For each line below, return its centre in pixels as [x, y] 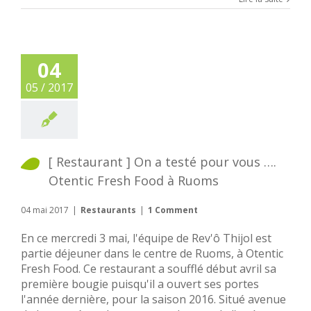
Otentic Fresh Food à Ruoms [134, 181]
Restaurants [108, 210]
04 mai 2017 [45, 210]
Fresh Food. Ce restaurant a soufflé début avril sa [149, 269]
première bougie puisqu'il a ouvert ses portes [140, 284]
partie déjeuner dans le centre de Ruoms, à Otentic [152, 254]
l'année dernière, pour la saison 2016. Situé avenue [153, 300]
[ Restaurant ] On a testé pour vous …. [162, 162]
